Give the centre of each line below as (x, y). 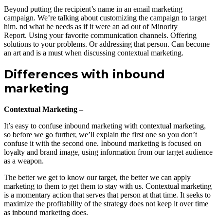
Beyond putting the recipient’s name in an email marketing (93, 9)
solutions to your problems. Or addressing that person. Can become (107, 44)
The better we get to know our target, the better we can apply (97, 177)
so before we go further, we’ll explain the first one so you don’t (100, 134)
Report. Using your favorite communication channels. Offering (100, 36)
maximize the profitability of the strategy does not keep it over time (106, 203)
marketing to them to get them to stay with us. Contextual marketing (108, 186)
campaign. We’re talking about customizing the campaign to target (105, 18)
